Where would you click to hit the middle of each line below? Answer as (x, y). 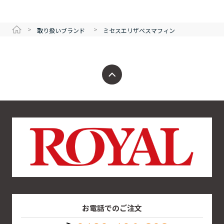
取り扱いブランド (61, 30)
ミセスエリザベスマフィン (139, 30)
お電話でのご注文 (112, 207)
